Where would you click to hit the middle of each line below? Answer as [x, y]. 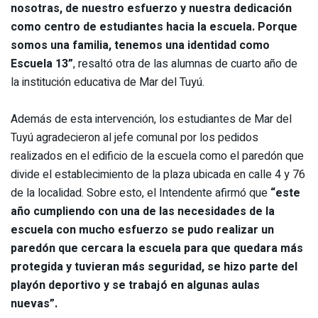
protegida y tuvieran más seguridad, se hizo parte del [154, 267]
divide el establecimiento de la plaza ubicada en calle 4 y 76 [158, 174]
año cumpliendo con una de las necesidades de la [143, 211]
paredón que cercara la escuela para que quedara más [157, 248]
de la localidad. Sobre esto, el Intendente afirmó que [141, 193]
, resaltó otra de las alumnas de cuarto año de [185, 64]
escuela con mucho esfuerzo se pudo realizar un [142, 230]
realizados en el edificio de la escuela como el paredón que [157, 156]
